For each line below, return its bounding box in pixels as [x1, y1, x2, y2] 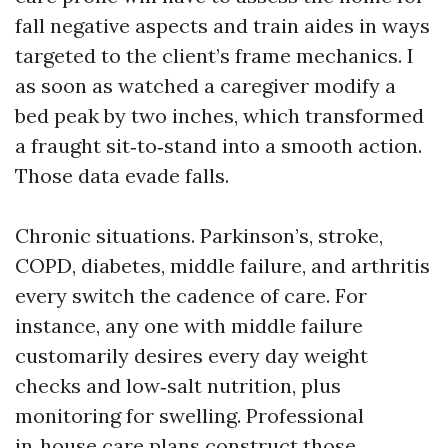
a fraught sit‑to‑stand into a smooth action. [15, 133, 422, 158]
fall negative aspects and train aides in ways [15, 13, 430, 38]
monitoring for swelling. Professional [15, 403, 364, 428]
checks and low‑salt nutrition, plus [15, 373, 341, 398]
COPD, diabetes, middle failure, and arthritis [15, 253, 430, 278]
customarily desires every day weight [15, 343, 368, 368]
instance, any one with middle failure [15, 313, 363, 338]
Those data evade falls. [15, 163, 229, 188]
